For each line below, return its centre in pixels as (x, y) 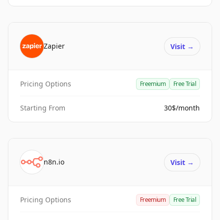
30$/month (182, 108)
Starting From (43, 108)
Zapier (54, 46)
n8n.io (54, 162)
